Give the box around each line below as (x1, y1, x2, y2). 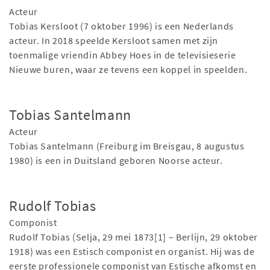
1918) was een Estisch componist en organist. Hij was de (9, 245, 255, 258)
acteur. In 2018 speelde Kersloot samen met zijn (9, 34, 219, 47)
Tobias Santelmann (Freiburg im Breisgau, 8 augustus (9, 140, 245, 152)
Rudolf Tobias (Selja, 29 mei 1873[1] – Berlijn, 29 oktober (9, 231, 259, 243)
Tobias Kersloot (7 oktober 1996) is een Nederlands (9, 20, 234, 33)
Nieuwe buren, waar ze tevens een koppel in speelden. (9, 63, 248, 76)
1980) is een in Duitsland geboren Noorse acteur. (9, 154, 223, 167)
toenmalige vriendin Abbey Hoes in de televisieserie (9, 49, 236, 61)
